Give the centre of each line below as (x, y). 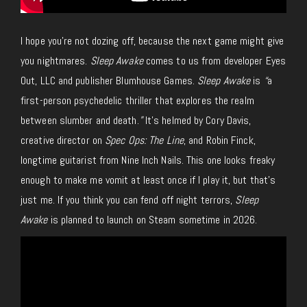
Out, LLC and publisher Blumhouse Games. (109, 81)
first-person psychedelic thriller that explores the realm (137, 101)
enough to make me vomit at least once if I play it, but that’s (148, 180)
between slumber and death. (80, 121)
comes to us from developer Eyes (214, 61)
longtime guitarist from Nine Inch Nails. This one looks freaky (148, 160)
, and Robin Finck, (219, 140)
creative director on (63, 140)
